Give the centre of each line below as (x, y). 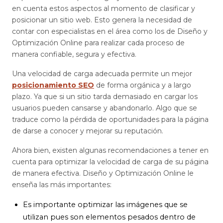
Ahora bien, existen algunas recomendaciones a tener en (110, 150)
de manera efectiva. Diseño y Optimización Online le (103, 173)
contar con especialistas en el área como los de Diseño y (110, 31)
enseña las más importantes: (62, 184)
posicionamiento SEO (53, 85)
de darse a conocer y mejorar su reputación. (88, 131)
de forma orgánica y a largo (143, 85)
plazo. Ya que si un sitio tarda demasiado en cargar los (105, 96)
